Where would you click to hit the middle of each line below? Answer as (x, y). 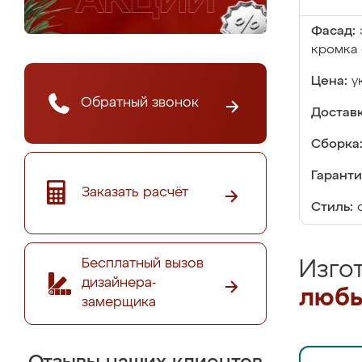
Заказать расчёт (135, 192)
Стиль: (332, 208)
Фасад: (333, 32)
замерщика (119, 302)
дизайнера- (119, 283)
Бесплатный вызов (143, 263)
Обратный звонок (140, 103)
